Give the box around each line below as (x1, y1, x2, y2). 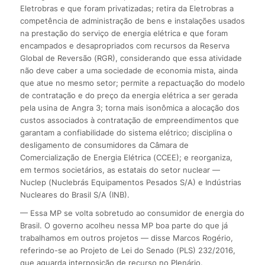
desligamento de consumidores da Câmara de (20, 140, 189, 150)
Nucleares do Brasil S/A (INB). (20, 190, 130, 200)
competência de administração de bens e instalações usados (20, 16, 245, 26)
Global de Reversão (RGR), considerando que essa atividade (20, 53, 242, 63)
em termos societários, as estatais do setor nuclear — (20, 165, 220, 175)
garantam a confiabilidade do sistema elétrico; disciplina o (20, 128, 232, 138)
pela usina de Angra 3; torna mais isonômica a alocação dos (20, 103, 240, 113)
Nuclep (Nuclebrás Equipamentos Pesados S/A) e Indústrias (20, 177, 241, 188)
